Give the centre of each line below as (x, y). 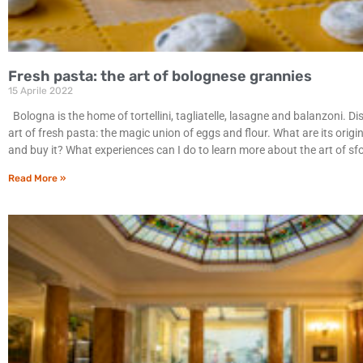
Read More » (37, 178)
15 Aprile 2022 (41, 90)
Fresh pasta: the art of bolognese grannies (160, 76)
